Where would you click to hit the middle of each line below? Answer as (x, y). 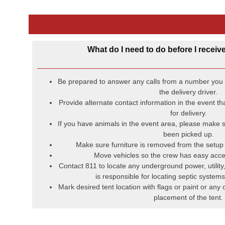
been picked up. (188, 145)
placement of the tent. (189, 208)
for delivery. (188, 124)
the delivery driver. (189, 103)
